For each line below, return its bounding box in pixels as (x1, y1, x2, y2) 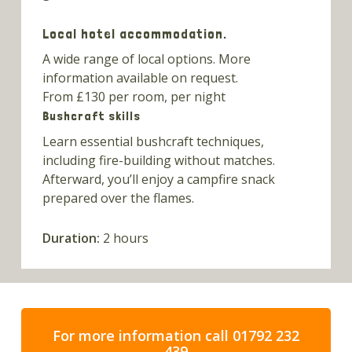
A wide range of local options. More (42, 49, 251, 68)
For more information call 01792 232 (52, 325, 299, 345)
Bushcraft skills (42, 108, 141, 123)
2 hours (99, 229, 148, 247)
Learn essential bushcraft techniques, (42, 132, 264, 150)
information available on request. (42, 68, 238, 86)
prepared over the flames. (42, 189, 194, 207)
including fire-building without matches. (42, 151, 275, 169)
